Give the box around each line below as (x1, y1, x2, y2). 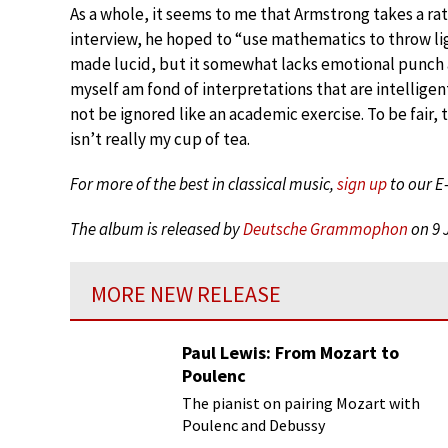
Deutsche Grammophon (243, 217, 408, 240)
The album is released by (70, 217, 243, 240)
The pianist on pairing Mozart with (182, 392, 420, 413)
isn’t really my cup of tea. (70, 127, 250, 150)
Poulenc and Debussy (182, 414, 325, 435)
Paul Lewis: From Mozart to (182, 340, 399, 364)
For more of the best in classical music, (70, 172, 337, 195)
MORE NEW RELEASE (91, 279, 281, 308)
